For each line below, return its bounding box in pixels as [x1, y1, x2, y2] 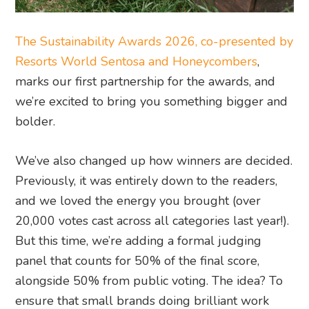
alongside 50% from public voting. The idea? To [15, 272, 283, 290]
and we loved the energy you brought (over [15, 192, 261, 210]
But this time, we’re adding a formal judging [15, 232, 262, 250]
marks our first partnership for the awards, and [15, 73, 276, 90]
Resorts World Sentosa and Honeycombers [15, 53, 258, 70]
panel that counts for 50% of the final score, [15, 252, 260, 270]
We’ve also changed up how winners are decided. [15, 152, 293, 170]
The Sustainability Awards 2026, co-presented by [15, 33, 294, 50]
